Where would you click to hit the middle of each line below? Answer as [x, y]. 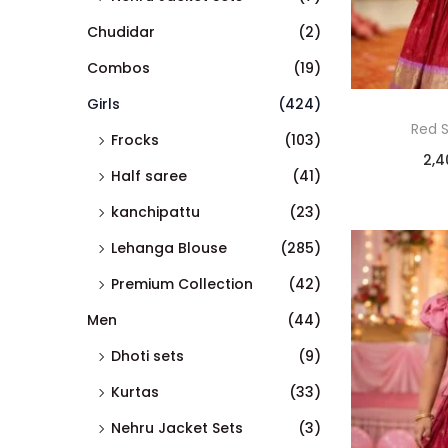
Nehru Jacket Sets [177, 427]
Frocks [135, 139]
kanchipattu [155, 211]
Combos [118, 67]
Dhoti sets [147, 355]
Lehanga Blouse [169, 247]
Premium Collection [182, 283]
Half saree [149, 175]
